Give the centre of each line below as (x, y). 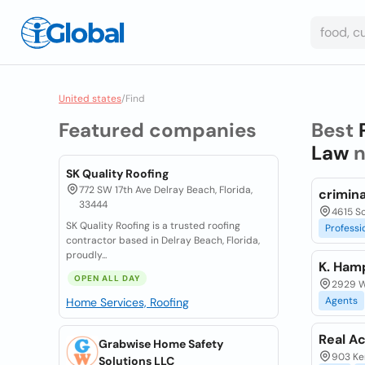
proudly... (86, 255)
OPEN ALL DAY (107, 278)
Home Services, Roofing (128, 302)
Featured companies (158, 130)
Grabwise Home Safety (161, 344)
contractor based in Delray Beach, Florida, (163, 240)
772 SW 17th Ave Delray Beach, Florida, (166, 190)
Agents (341, 301)
